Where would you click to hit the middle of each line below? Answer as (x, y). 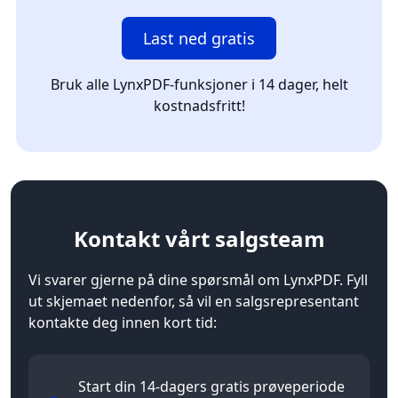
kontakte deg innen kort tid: (123, 323)
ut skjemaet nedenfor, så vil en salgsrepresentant (194, 302)
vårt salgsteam (242, 239)
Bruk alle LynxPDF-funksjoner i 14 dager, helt (199, 85)
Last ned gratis (199, 39)
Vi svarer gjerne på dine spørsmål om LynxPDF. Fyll (198, 280)
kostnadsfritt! (199, 106)
